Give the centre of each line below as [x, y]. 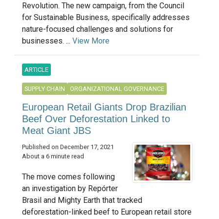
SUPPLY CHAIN [45, 89]
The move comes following [68, 177]
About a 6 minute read [53, 156]
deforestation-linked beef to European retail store [107, 212]
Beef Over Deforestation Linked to [96, 119]
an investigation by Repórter [70, 188]
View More [91, 41]
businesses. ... [47, 41]
